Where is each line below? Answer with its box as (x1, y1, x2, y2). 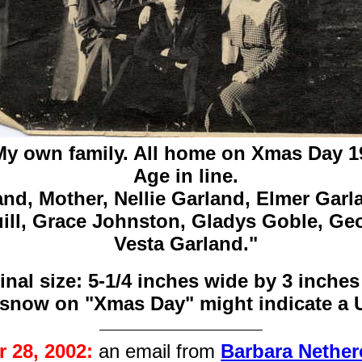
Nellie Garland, (113, 187, 250, 210)
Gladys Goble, (191, 210, 323, 233)
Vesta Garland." (114, 233, 258, 255)
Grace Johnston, (32, 210, 186, 233)
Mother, (32, 187, 114, 210)
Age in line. (133, 165, 238, 187)
